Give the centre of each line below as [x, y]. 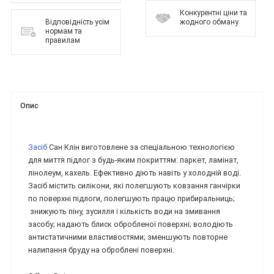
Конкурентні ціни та [213, 13]
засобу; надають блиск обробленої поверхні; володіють [131, 224]
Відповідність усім [77, 22]
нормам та [64, 31]
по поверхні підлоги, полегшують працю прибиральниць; [131, 199]
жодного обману [209, 22]
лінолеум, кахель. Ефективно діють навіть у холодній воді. [135, 173]
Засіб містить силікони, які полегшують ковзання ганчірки [134, 186]
